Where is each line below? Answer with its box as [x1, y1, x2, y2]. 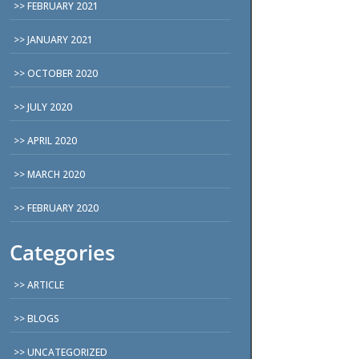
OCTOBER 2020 [27, 66, 99, 80]
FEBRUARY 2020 [27, 200, 99, 215]
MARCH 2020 [27, 167, 86, 181]
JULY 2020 [27, 99, 73, 114]
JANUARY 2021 [27, 32, 94, 46]
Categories [10, 237, 116, 267]
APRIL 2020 [27, 133, 78, 147]
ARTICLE [27, 277, 65, 292]
